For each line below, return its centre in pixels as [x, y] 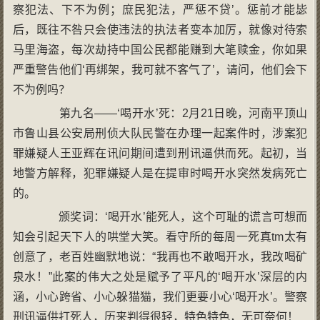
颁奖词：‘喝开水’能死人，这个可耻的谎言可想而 [171, 216]
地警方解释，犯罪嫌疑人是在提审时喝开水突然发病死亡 [160, 173]
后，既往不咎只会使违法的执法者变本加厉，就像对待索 [160, 29]
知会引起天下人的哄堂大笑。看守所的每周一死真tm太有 [160, 236]
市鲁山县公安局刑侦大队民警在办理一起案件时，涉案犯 [160, 133]
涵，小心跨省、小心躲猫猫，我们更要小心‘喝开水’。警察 [160, 296]
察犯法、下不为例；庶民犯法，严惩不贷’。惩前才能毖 [160, 9]
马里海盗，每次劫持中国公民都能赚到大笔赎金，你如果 [160, 49]
